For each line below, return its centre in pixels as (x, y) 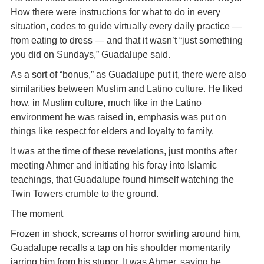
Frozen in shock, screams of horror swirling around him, (126, 234)
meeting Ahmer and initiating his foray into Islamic (113, 165)
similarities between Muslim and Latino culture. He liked (126, 89)
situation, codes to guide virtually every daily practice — (126, 26)
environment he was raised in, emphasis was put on (118, 117)
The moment (37, 214)
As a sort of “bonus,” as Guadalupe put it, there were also (128, 75)
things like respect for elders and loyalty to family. (112, 131)
